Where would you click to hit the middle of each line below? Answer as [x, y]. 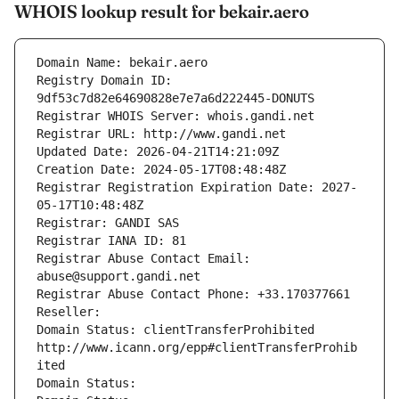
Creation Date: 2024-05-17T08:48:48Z [161, 170]
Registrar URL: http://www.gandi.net [161, 134]
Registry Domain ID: [104, 81]
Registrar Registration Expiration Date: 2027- [197, 187]
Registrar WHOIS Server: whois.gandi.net [175, 116]
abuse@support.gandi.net [118, 277]
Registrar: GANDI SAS [108, 223]
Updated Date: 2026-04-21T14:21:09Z [158, 152]
